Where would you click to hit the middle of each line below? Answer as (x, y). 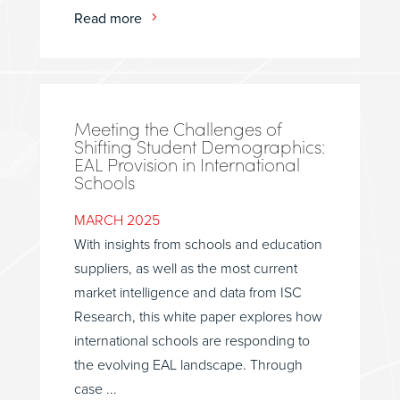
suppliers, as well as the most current (185, 268)
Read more (108, 19)
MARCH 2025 (117, 220)
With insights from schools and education (198, 244)
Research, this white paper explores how (198, 317)
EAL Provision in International (187, 164)
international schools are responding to (192, 341)
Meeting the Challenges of (177, 128)
